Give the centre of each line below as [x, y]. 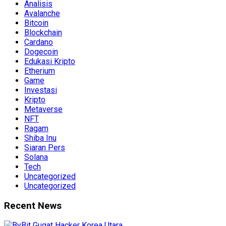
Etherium [40, 71]
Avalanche [42, 13]
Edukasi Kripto [50, 61]
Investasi [41, 90]
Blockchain [43, 32]
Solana [36, 157]
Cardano [39, 42]
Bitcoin [36, 23]
